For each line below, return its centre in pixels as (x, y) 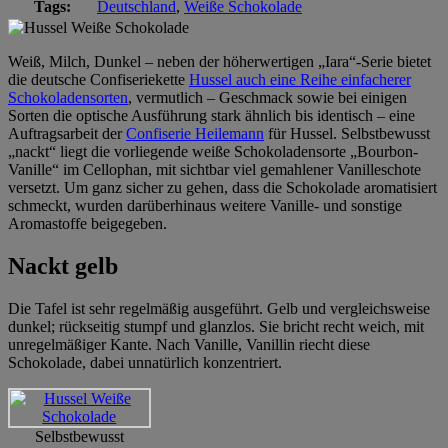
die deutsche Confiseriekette (98, 79)
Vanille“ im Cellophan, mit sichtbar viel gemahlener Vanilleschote (214, 169)
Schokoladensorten (68, 97)
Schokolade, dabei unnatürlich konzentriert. (145, 362)
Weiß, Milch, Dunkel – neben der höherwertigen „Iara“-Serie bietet (219, 61)
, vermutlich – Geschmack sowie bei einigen (267, 97)
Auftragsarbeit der (67, 133)
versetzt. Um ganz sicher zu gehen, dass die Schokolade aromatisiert (222, 187)
